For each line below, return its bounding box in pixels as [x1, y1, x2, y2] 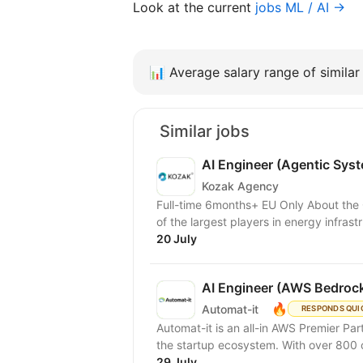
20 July [156, 232, 197, 246]
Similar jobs [160, 122, 250, 141]
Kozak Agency [202, 178, 279, 193]
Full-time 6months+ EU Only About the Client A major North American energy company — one [156, 198, 307, 211]
